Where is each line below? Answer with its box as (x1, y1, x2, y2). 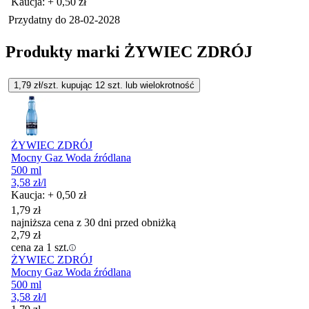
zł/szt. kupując (31, 79, 95, 90)
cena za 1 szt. (11, 241, 69, 253)
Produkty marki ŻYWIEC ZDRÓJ (6, 42, 252, 61)
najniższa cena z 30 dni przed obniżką (11, 216, 176, 228)
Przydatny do (8, 13, 69, 26)
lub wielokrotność (123, 79, 195, 90)
